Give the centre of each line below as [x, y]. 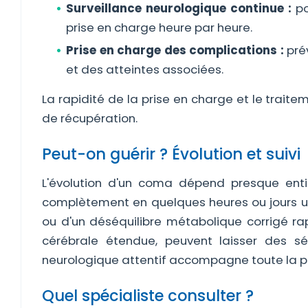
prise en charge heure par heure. [159, 27]
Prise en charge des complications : [175, 50]
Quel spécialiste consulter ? [148, 296]
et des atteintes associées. [145, 69]
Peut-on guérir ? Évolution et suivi [171, 154]
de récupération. [90, 118]
